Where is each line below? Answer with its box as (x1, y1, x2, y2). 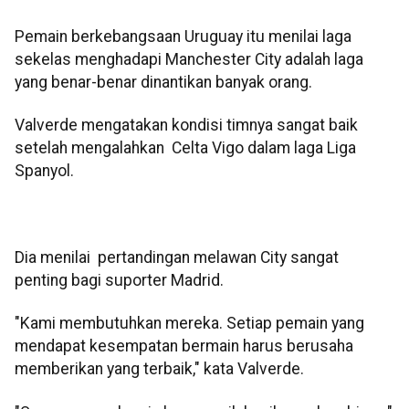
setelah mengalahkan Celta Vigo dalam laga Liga (15, 139, 356, 158)
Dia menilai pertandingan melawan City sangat (15, 248, 339, 267)
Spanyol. (15, 162, 74, 181)
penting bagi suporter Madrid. (15, 271, 224, 290)
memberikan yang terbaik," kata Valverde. (15, 360, 308, 379)
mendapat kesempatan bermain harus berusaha (15, 337, 353, 356)
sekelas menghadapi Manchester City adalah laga (15, 49, 363, 68)
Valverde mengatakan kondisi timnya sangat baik (15, 116, 358, 135)
